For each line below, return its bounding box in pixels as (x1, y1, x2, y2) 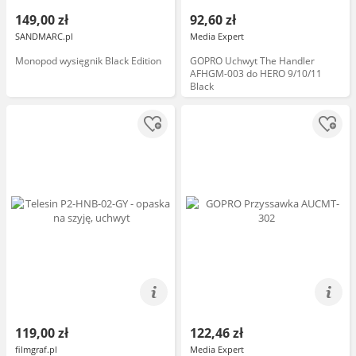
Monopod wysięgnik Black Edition (15, 54, 161, 68)
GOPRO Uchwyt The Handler (190, 54, 315, 68)
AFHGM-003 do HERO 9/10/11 (190, 67, 322, 80)
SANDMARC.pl (15, 30, 73, 42)
